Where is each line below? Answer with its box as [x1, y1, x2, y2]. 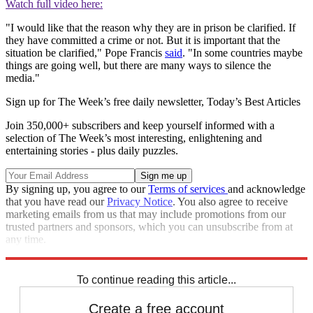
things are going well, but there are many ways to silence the [6, 59, 271, 72]
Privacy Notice [107, 196, 173, 208]
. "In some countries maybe [182, 47, 303, 59]
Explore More [6, 246, 67, 259]
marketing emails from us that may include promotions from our [6, 208, 286, 221]
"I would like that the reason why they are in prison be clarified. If [6, 22, 296, 34]
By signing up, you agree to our [6, 183, 148, 196]
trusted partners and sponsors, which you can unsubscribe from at [6, 221, 293, 233]
